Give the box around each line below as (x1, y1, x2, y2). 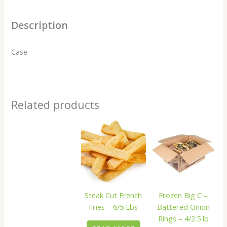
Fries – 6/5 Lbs (89, 202, 138, 212)
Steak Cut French (85, 190, 142, 201)
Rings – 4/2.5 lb (158, 213, 209, 224)
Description (11, 18, 68, 32)
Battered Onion (157, 202, 210, 212)
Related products (11, 97, 100, 112)
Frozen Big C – (159, 190, 208, 201)
